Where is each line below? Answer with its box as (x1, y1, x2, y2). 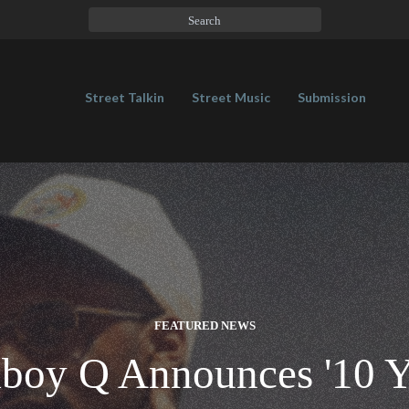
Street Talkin (85, 89, 164, 105)
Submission (298, 89, 366, 105)
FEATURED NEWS (153, 319, 256, 332)
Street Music (192, 89, 270, 105)
